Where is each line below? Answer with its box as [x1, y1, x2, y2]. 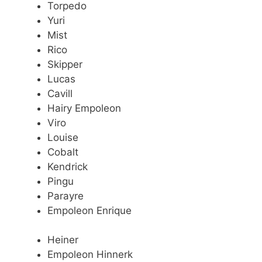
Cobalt [47, 146, 78, 158]
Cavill [47, 87, 73, 99]
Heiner [47, 234, 78, 246]
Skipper [47, 58, 82, 70]
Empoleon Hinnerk [47, 249, 133, 261]
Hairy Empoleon [47, 102, 121, 114]
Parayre [47, 189, 84, 202]
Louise [47, 131, 78, 143]
